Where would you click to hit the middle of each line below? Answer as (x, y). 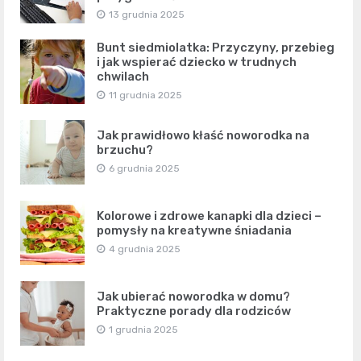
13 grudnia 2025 (147, 14)
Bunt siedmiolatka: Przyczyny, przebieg (216, 47)
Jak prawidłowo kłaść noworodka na (203, 135)
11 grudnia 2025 (145, 95)
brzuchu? (125, 149)
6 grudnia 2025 (144, 168)
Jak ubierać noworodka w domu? (193, 296)
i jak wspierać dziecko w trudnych (197, 62)
